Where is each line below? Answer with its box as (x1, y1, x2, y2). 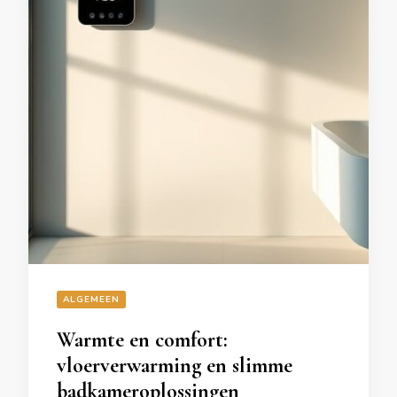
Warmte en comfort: (57, 327, 228, 353)
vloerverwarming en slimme (57, 353, 292, 378)
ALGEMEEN (63, 293, 120, 306)
